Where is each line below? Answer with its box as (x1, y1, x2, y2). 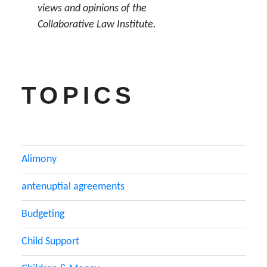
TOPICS (21, 82, 136, 108)
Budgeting (21, 208, 64, 220)
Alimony (21, 153, 57, 165)
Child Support (21, 235, 79, 247)
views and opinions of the (38, 2, 147, 14)
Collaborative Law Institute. (38, 18, 156, 30)
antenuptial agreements (21, 181, 125, 193)
